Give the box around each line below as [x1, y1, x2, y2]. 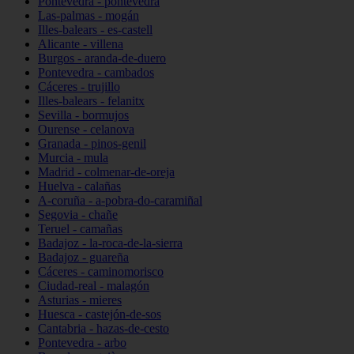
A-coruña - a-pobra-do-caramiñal [38, 194, 202, 207]
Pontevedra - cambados [38, 66, 154, 79]
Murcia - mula [38, 151, 108, 164]
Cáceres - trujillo [38, 80, 120, 93]
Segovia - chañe [38, 208, 118, 221]
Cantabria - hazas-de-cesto [38, 322, 169, 335]
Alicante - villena [38, 37, 123, 51]
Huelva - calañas [38, 179, 121, 193]
